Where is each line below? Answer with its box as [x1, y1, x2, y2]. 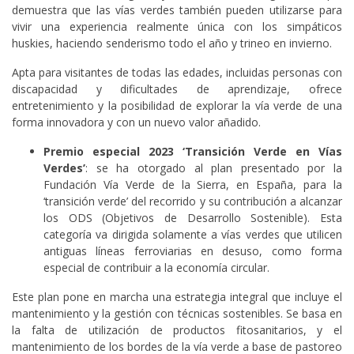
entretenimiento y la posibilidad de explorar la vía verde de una [12, 97, 342, 113]
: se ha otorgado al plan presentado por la [85, 160, 342, 175]
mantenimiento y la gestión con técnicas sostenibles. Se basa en [12, 305, 342, 321]
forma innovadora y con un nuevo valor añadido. [12, 114, 261, 130]
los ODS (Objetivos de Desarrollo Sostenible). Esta [43, 209, 342, 225]
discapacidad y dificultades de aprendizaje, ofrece [12, 81, 342, 96]
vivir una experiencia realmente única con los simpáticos [12, 18, 342, 34]
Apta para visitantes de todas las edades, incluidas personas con [12, 64, 342, 80]
